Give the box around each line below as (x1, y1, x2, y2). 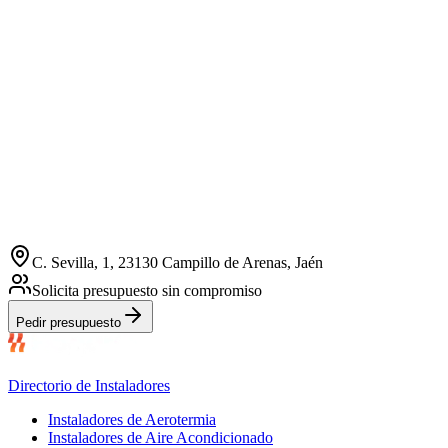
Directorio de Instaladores (8, 377, 170, 395)
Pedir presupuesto (16, 315, 121, 331)
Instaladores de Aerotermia (48, 411, 216, 429)
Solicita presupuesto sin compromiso (32, 282, 262, 300)
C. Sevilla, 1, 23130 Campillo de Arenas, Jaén (32, 254, 323, 272)
